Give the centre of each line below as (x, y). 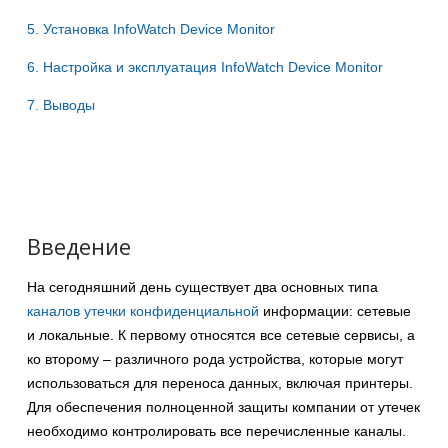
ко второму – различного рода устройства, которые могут (215, 358)
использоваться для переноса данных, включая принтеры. (220, 382)
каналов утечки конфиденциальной (143, 310)
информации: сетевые (335, 310)
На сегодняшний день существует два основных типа (202, 286)
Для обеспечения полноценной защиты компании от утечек (223, 406)
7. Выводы (61, 104)
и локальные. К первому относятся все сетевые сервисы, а (221, 334)
